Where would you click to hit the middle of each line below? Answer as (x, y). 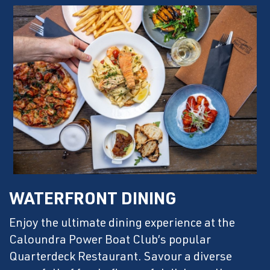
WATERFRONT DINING (93, 201)
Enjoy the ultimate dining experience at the (122, 224)
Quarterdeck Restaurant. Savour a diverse (121, 258)
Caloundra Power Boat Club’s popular (110, 241)
